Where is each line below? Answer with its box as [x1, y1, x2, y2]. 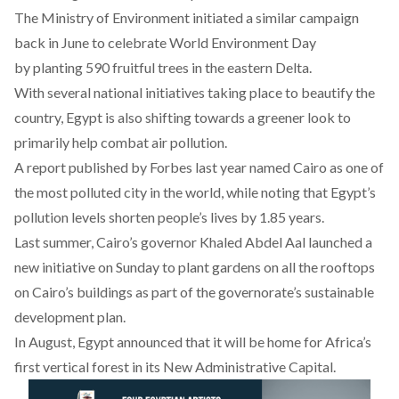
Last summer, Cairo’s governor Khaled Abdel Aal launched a [14, 232, 372, 250]
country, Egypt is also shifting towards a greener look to [14, 108, 351, 126]
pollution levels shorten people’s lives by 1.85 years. [14, 208, 324, 225]
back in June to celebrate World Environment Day [14, 33, 316, 51]
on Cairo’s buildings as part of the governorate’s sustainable [14, 282, 374, 300]
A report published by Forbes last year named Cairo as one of [14, 158, 384, 175]
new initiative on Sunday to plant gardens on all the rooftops [14, 257, 375, 275]
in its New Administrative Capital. [129, 357, 336, 375]
